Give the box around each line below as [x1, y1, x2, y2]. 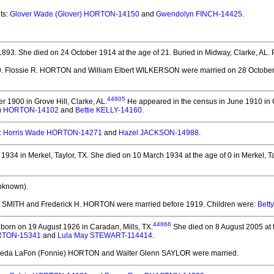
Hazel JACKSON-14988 [119, 128, 199, 137]
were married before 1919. [115, 200, 205, 209]
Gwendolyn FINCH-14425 [156, 10, 242, 18]
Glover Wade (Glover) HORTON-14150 [10, 10, 139, 18]
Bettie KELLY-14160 [75, 106, 142, 114]
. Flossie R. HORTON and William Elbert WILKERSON [1, 66, 180, 75]
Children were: [205, 200, 257, 209]
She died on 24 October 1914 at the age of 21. [17, 48, 171, 57]
